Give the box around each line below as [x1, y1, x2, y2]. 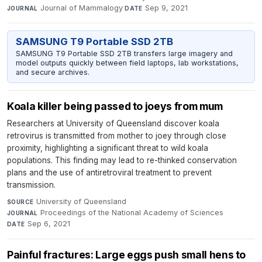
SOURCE [7, 198, 34, 206]
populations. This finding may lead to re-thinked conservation [7, 156, 237, 166]
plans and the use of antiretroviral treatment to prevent [7, 168, 212, 178]
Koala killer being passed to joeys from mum [7, 100, 223, 113]
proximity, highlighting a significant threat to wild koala [7, 143, 208, 153]
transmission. [7, 180, 56, 190]
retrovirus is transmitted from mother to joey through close [7, 131, 226, 141]
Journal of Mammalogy [40, 3, 123, 12]
